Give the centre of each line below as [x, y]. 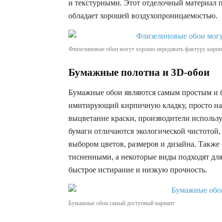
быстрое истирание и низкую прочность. [138, 170]
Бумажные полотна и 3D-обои [139, 72]
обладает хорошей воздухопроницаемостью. [143, 16]
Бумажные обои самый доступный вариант [121, 203]
